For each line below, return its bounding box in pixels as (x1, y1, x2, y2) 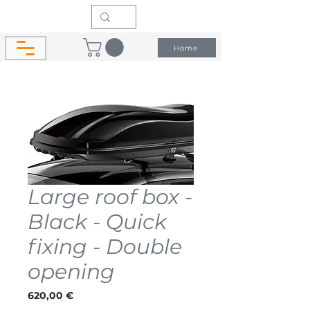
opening (28, 258, 115, 284)
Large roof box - (28, 183, 192, 210)
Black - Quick (28, 208, 167, 235)
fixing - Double (28, 233, 182, 259)
